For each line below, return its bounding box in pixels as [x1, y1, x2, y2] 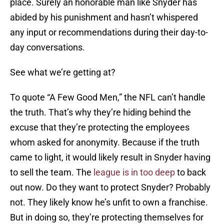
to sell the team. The [10, 167, 93, 178]
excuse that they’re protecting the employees [10, 122, 189, 133]
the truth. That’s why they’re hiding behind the [10, 107, 191, 118]
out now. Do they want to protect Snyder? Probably [10, 182, 210, 193]
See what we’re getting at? [10, 67, 115, 78]
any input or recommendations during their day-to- [10, 27, 208, 38]
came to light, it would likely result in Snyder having [10, 152, 210, 163]
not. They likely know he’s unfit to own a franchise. [10, 197, 208, 208]
